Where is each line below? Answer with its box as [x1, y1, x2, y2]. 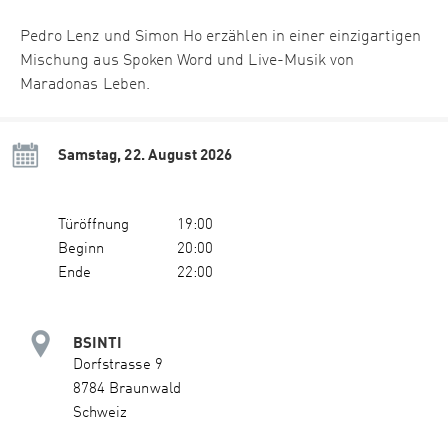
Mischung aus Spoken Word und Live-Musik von [20, 53, 355, 70]
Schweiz [73, 406, 128, 422]
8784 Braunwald [73, 382, 181, 398]
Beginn [58, 242, 105, 258]
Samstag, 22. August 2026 [58, 145, 233, 164]
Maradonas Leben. [20, 77, 150, 94]
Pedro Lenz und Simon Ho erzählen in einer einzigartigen [20, 29, 421, 46]
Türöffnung [58, 218, 130, 234]
